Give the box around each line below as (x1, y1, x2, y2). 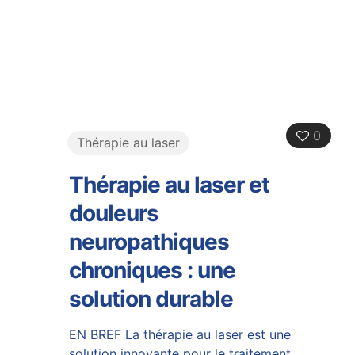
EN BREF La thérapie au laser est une (68, 326, 291, 342)
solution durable (68, 284, 233, 312)
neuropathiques (68, 227, 229, 255)
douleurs (68, 199, 158, 227)
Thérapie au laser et (68, 170, 269, 198)
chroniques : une (68, 256, 235, 284)
